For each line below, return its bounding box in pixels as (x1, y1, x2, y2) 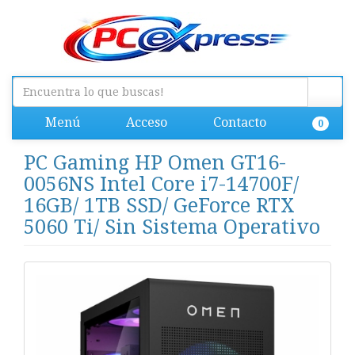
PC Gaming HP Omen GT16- (24, 151, 286, 174)
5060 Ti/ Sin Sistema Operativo (24, 216, 320, 239)
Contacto (210, 115, 266, 130)
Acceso (123, 115, 167, 130)
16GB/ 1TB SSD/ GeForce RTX (24, 194, 295, 217)
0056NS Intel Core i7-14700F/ (24, 173, 299, 196)
